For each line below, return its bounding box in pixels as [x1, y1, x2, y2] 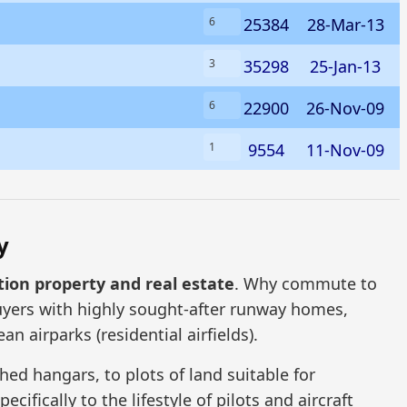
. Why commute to [234, 272, 377, 294]
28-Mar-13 [306, 13, 384, 35]
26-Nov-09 [306, 96, 384, 119]
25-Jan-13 [310, 55, 381, 77]
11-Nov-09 [306, 138, 384, 161]
